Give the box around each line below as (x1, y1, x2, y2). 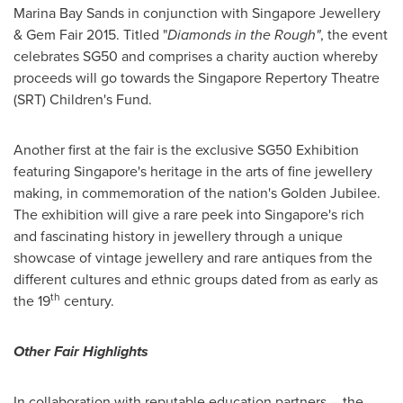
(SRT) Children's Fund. (13, 88, 152, 110)
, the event (320, 23, 388, 45)
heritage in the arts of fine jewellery (147, 160, 372, 182)
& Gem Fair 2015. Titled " (13, 23, 167, 45)
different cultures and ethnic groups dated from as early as (13, 268, 378, 290)
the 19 (13, 290, 50, 311)
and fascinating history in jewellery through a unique (13, 225, 343, 246)
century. (60, 290, 114, 311)
